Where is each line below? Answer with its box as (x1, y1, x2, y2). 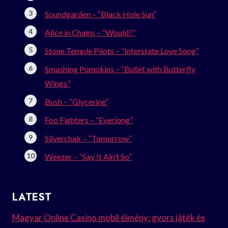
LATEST (12, 189, 51, 205)
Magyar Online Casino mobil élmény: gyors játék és (12, 212, 205, 223)
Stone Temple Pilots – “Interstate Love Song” (45, 45, 199, 55)
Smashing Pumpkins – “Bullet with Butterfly (45, 64, 195, 74)
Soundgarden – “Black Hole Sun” (45, 9, 156, 19)
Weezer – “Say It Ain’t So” (45, 151, 132, 161)
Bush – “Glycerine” (45, 96, 108, 106)
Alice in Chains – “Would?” (45, 27, 135, 37)
